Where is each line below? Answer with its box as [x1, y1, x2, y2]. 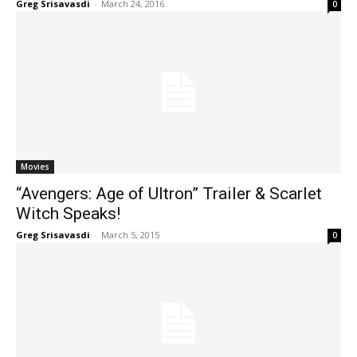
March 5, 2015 [101, 229, 159, 241]
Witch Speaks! [16, 204, 120, 223]
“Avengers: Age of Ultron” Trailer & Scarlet [16, 184, 322, 203]
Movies [21, 161, 49, 172]
